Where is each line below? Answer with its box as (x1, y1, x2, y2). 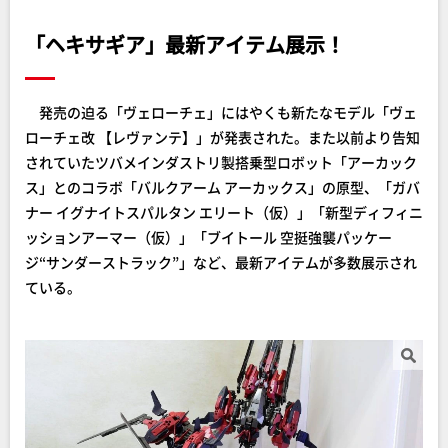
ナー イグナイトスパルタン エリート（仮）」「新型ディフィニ (25, 202, 423, 222)
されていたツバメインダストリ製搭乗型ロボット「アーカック (25, 152, 417, 172)
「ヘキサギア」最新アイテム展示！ (25, 30, 345, 59)
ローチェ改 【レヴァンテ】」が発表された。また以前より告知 (25, 127, 420, 147)
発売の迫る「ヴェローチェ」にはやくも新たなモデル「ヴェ (25, 102, 417, 122)
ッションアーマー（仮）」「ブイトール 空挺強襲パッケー (25, 227, 392, 247)
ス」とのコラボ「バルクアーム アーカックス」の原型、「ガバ (25, 177, 420, 197)
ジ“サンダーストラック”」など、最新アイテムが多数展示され (25, 252, 417, 272)
